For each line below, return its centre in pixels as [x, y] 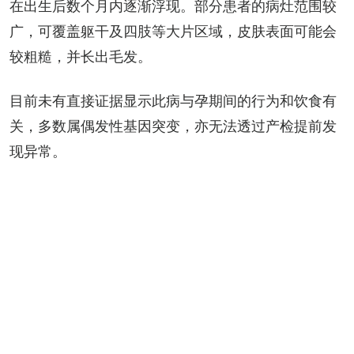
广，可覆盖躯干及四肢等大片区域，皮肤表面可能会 [173, 31]
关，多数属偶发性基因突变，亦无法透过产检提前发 [173, 126]
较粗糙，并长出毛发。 [81, 56]
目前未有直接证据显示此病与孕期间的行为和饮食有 [173, 100]
